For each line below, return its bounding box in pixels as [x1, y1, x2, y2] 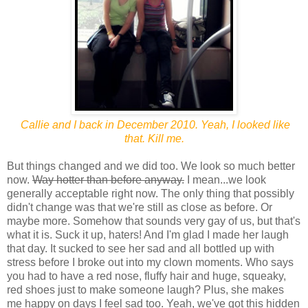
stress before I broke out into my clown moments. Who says [7, 256, 294, 268]
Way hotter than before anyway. [32, 173, 184, 186]
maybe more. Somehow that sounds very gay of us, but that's [7, 214, 300, 227]
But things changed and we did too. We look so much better [7, 159, 295, 172]
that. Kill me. [124, 132, 184, 144]
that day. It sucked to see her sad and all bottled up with [7, 242, 274, 254]
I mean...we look [184, 173, 266, 186]
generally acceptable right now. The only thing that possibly [7, 187, 294, 199]
